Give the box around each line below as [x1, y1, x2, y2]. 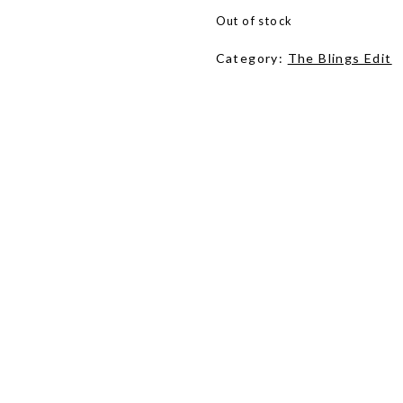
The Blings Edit [287, 50, 392, 66]
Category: [215, 50, 288, 66]
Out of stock [215, 13, 293, 28]
